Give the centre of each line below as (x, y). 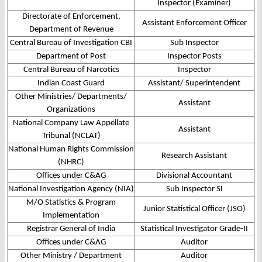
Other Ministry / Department (71, 256)
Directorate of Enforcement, (71, 17)
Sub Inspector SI (194, 189)
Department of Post (71, 57)
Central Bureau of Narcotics (71, 70)
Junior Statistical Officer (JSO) (194, 209)
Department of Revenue (71, 30)
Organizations (71, 110)
